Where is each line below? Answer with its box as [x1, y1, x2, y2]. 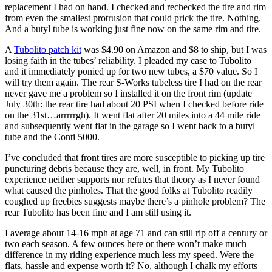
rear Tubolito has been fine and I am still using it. [5, 206, 191, 217]
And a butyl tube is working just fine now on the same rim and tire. [5, 23, 261, 34]
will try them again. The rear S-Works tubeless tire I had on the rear [5, 76, 262, 87]
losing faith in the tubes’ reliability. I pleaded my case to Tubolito [5, 55, 251, 66]
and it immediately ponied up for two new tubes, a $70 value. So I [5, 66, 257, 76]
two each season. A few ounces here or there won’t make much [5, 238, 246, 249]
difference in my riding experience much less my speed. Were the [5, 249, 254, 260]
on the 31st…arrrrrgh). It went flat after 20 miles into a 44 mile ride [5, 109, 260, 120]
